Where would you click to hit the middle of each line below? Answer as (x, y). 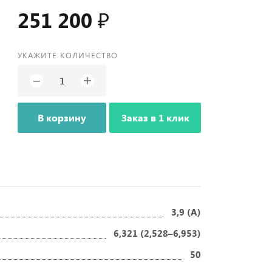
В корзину (62, 117)
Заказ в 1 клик (155, 117)
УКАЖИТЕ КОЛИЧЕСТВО (68, 55)
